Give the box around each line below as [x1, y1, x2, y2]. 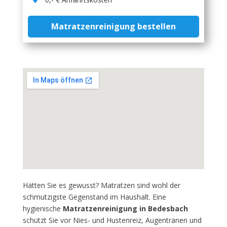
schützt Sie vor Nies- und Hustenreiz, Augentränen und [22, 215, 202, 225]
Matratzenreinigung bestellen [51, 21, 176, 32]
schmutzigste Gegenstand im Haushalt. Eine [22, 192, 166, 202]
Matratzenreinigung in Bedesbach [62, 204, 188, 213]
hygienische [22, 204, 63, 213]
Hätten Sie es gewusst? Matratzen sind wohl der [22, 180, 180, 190]
